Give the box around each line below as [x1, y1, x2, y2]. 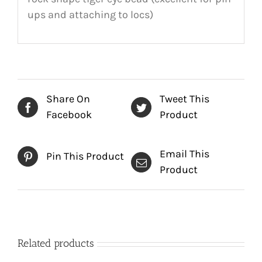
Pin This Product [46, 150, 124, 163]
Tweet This [160, 92, 209, 106]
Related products [18, 237, 94, 250]
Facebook [46, 108, 92, 122]
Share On [46, 92, 90, 106]
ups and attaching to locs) [27, 8, 153, 21]
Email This [160, 147, 209, 161]
